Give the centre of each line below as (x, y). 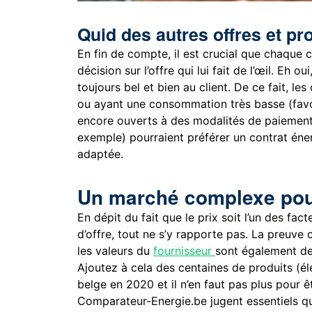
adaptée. (101, 154)
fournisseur (185, 250)
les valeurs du (116, 250)
